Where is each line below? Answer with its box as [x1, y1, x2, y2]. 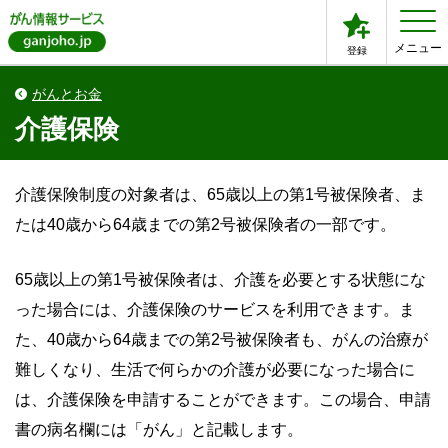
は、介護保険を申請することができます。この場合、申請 [15, 390, 431, 408]
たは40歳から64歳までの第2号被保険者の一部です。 [15, 215, 396, 233]
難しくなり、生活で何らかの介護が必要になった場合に [15, 360, 415, 378]
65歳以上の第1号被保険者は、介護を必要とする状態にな [15, 270, 426, 288]
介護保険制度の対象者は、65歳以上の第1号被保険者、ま [15, 185, 426, 203]
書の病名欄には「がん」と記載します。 [15, 420, 303, 438]
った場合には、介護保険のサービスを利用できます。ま [15, 300, 415, 318]
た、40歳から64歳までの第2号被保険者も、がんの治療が [15, 330, 428, 348]
